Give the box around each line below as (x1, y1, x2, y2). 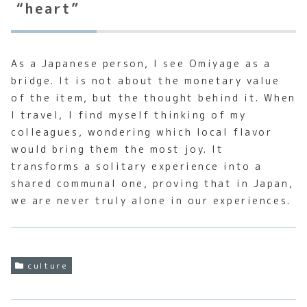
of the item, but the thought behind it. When (11, 91, 296, 105)
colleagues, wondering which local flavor (11, 125, 273, 139)
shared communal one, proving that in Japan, (11, 177, 294, 191)
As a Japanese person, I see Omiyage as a (11, 57, 271, 71)
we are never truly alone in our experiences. (11, 194, 291, 208)
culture (28, 259, 69, 271)
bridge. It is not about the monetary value (11, 74, 280, 88)
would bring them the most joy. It (11, 143, 224, 156)
